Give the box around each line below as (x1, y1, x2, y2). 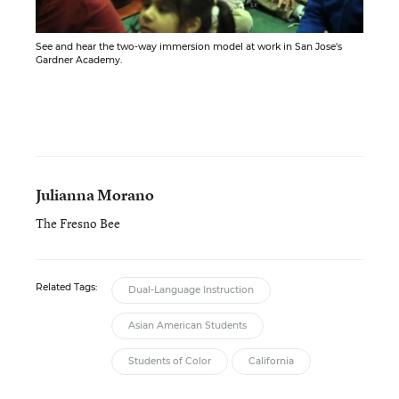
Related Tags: (36, 281, 97, 293)
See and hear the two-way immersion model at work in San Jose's (36, 40, 342, 53)
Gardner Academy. (36, 53, 122, 66)
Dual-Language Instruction (128, 283, 254, 296)
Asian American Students (128, 319, 247, 331)
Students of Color (128, 354, 211, 367)
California (248, 354, 294, 367)
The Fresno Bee (36, 214, 120, 232)
